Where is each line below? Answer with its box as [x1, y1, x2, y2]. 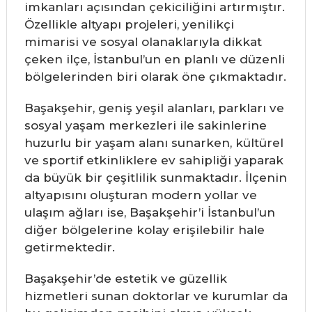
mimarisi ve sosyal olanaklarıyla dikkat [24, 35, 262, 49]
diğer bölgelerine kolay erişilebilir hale [24, 223, 265, 237]
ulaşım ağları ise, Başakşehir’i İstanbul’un [24, 205, 275, 219]
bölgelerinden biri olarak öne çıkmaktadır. [24, 70, 286, 84]
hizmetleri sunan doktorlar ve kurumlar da [24, 289, 288, 303]
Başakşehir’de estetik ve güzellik [24, 272, 227, 286]
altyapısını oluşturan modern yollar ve [24, 188, 257, 202]
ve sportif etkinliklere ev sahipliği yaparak [24, 153, 283, 167]
